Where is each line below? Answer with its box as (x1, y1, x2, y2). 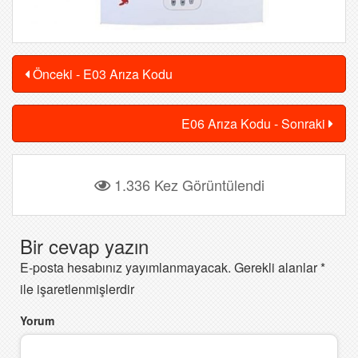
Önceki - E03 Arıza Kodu (30, 65, 173, 83)
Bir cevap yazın (20, 232, 149, 260)
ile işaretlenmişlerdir (20, 280, 134, 298)
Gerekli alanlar (231, 258, 320, 276)
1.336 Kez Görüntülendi (109, 174, 265, 195)
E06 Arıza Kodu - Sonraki (181, 114, 328, 133)
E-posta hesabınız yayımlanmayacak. (20, 258, 231, 276)
